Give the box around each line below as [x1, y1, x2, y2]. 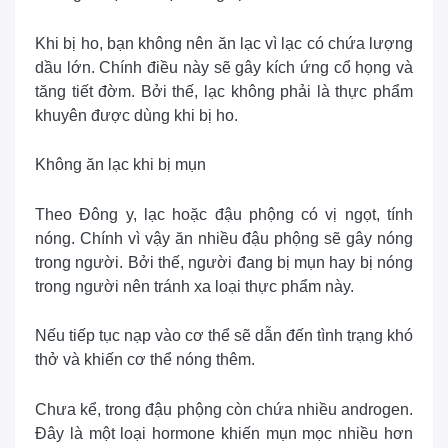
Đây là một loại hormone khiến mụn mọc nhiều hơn [35, 424, 413, 442]
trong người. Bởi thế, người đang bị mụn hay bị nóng [35, 253, 413, 271]
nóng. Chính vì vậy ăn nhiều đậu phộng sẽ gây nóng [35, 229, 413, 247]
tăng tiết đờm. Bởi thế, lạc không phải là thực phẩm [35, 82, 413, 100]
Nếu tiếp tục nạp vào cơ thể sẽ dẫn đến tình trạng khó [35, 327, 413, 345]
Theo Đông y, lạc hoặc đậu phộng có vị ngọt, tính [35, 205, 413, 223]
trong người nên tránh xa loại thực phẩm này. [35, 277, 354, 295]
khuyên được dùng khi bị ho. [35, 106, 238, 124]
